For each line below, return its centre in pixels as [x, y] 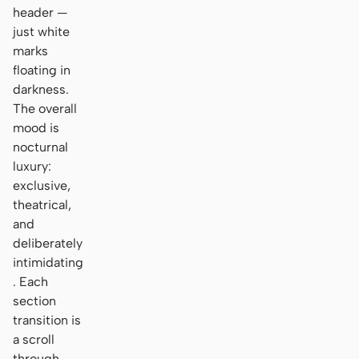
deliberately [48, 243]
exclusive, [42, 185]
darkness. [41, 89]
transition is [47, 320]
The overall [45, 108]
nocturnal [40, 147]
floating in [42, 70]
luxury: [32, 166]
